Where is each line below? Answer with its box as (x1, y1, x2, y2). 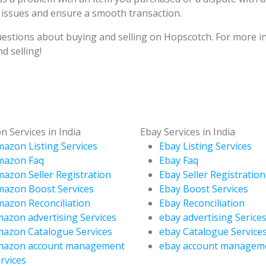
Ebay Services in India (140, 125, 235, 138)
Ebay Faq (159, 153, 198, 167)
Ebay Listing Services (159, 139, 252, 153)
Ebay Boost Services (159, 182, 248, 195)
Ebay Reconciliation (159, 196, 245, 210)
